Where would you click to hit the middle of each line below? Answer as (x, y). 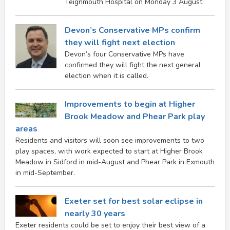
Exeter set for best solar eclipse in (134, 201)
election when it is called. (107, 75)
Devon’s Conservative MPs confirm (132, 30)
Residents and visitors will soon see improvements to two (110, 140)
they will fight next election (120, 42)
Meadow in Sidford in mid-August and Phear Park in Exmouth (115, 162)
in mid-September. (45, 172)
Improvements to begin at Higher (130, 104)
